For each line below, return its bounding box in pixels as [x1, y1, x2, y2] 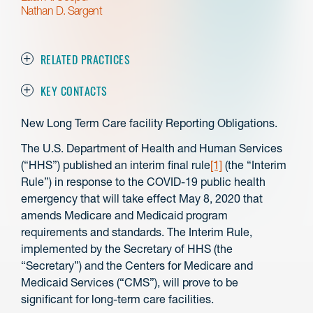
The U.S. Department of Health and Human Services [21, 140, 282, 155]
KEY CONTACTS [41, 81, 108, 99]
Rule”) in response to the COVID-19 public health [21, 174, 265, 189]
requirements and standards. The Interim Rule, [21, 224, 252, 239]
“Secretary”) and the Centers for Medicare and [21, 258, 253, 272]
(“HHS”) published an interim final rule [21, 157, 210, 172]
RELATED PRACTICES [41, 50, 131, 68]
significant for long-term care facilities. [21, 291, 214, 306]
